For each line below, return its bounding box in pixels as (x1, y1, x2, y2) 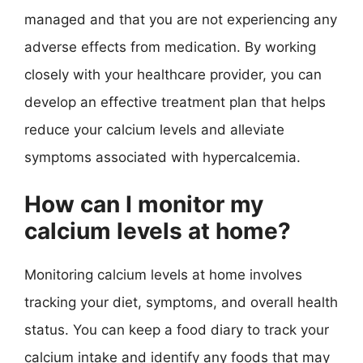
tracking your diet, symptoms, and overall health (24, 294, 338, 310)
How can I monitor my (24, 190, 263, 218)
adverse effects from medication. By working (24, 38, 316, 55)
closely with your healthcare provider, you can (24, 66, 322, 83)
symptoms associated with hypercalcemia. (24, 148, 301, 165)
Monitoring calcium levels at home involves (24, 267, 302, 283)
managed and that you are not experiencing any (24, 11, 337, 28)
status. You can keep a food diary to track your (24, 322, 329, 338)
